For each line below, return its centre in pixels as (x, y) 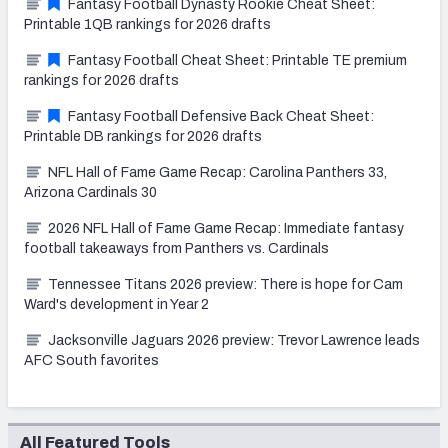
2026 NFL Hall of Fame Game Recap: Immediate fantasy (226, 228)
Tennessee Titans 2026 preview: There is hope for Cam (225, 284)
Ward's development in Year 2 (116, 304)
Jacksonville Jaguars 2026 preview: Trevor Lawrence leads (234, 340)
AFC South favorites (91, 360)
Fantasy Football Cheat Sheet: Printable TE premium (237, 60)
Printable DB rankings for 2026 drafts (143, 136)
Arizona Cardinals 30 (90, 192)
